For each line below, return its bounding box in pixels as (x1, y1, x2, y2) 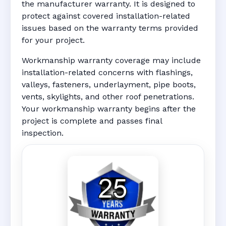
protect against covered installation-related (22, 11, 190, 21)
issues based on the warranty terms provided (22, 23, 198, 33)
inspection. (22, 128, 64, 138)
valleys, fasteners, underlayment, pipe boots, (22, 80, 196, 90)
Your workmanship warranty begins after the (22, 104, 196, 114)
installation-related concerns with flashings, (22, 68, 193, 78)
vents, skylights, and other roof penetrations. (22, 92, 194, 102)
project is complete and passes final (22, 116, 162, 126)
